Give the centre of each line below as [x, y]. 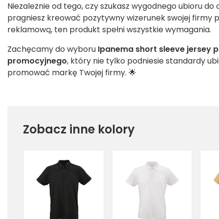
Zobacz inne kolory [79, 130]
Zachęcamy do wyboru [53, 49]
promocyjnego [37, 61]
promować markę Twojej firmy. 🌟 [72, 73]
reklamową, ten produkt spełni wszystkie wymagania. [109, 30]
